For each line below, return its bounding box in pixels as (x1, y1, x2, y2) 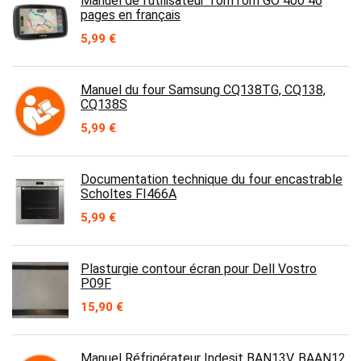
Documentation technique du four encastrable (81, 172, 342, 187)
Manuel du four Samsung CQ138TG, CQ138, (81, 82, 326, 98)
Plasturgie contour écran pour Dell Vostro (81, 261, 317, 276)
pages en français (81, 7, 180, 23)
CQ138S (81, 97, 127, 112)
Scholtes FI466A (81, 186, 176, 201)
